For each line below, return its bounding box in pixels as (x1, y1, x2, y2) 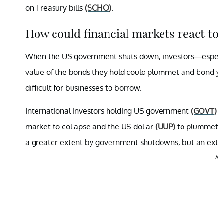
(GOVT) (191, 106, 217, 116)
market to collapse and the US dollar (25, 121, 155, 131)
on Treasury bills (25, 2, 85, 13)
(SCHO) (85, 2, 111, 13)
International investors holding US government (25, 106, 191, 116)
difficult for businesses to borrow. (25, 82, 142, 92)
